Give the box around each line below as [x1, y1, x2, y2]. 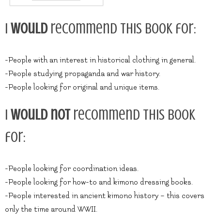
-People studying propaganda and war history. [5, 69, 160, 78]
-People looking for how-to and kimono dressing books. [5, 177, 193, 186]
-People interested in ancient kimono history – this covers [5, 191, 204, 200]
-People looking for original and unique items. [5, 82, 159, 92]
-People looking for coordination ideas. [5, 164, 139, 173]
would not [11, 106, 70, 123]
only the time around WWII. [5, 204, 97, 214]
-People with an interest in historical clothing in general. [5, 55, 196, 64]
